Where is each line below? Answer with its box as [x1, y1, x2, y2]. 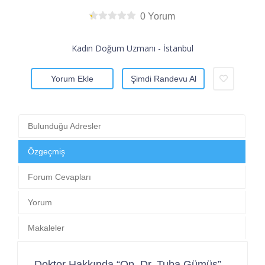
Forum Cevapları [28, 172, 91, 182]
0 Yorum [140, 11, 176, 21]
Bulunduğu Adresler [28, 121, 101, 131]
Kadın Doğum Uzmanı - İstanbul [72, 42, 193, 54]
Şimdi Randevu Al [130, 73, 196, 83]
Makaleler [28, 222, 64, 232]
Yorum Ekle [51, 73, 93, 83]
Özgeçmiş [28, 146, 65, 156]
